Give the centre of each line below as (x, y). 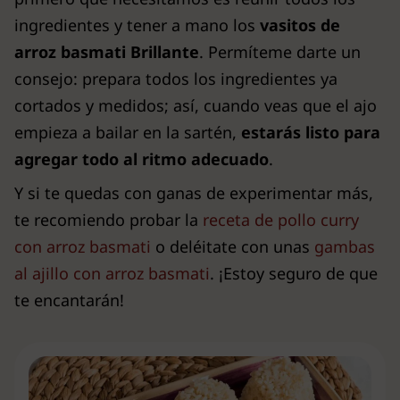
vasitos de (300, 25)
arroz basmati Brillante (107, 52)
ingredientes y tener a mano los (137, 25)
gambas (345, 246)
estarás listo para (311, 132)
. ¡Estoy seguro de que (294, 273)
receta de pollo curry (281, 220)
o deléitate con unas (233, 246)
